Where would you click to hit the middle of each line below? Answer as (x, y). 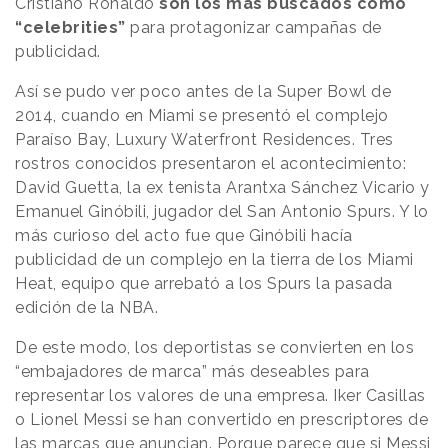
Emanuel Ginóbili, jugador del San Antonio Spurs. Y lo (222, 212)
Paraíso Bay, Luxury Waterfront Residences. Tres (204, 140)
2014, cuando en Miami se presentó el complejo (202, 116)
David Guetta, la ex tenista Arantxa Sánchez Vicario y (222, 188)
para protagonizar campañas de (253, 28)
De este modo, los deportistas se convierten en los (214, 348)
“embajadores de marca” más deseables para (192, 372)
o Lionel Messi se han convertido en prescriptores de (221, 420)
